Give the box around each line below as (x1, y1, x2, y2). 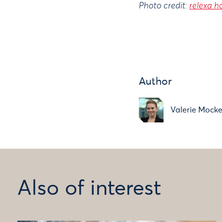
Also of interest (17, 178, 161, 200)
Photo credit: (139, 1, 190, 10)
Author (139, 76, 172, 87)
